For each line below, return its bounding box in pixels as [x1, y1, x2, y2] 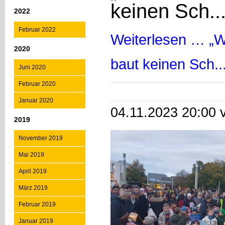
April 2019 [19, 168, 47, 175]
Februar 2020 [19, 80, 56, 87]
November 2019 [19, 135, 63, 142]
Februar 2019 [19, 201, 56, 208]
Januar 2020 [19, 97, 53, 104]
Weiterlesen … [110, 31, 209, 48]
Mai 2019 [19, 151, 44, 158]
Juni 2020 [19, 64, 46, 71]
